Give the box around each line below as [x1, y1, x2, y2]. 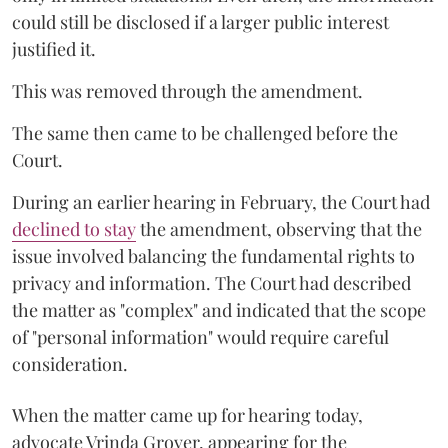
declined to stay [12, 216, 136, 241]
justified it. [12, 36, 96, 61]
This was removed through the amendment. [12, 78, 363, 103]
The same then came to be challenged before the [12, 120, 398, 145]
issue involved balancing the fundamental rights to [12, 243, 415, 268]
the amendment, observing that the [136, 216, 422, 241]
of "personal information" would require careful [12, 324, 389, 349]
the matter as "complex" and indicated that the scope [12, 297, 426, 322]
